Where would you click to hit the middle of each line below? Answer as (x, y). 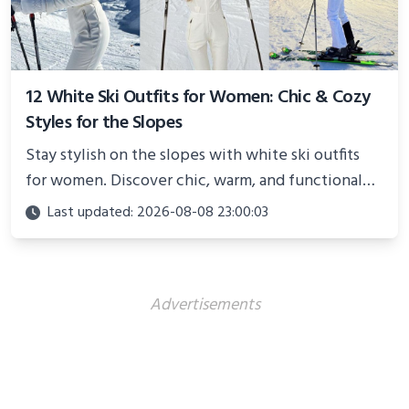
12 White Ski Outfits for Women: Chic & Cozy (198, 98)
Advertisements (204, 306)
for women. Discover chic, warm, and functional (194, 182)
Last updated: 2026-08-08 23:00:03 (158, 213)
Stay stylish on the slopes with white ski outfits (193, 156)
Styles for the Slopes (104, 124)
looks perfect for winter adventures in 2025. (182, 207)
